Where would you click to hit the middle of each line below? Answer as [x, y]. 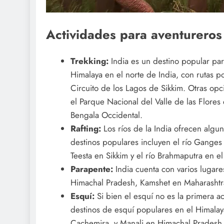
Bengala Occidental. [106, 115]
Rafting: [87, 128]
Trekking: [90, 61]
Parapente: [93, 169]
